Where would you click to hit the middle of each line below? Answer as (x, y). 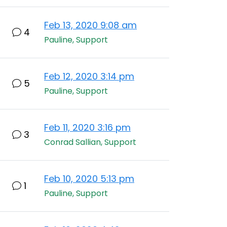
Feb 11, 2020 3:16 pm (87, 127)
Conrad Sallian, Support (90, 142)
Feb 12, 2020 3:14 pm (89, 76)
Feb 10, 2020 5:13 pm (89, 179)
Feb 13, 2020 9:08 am (90, 25)
